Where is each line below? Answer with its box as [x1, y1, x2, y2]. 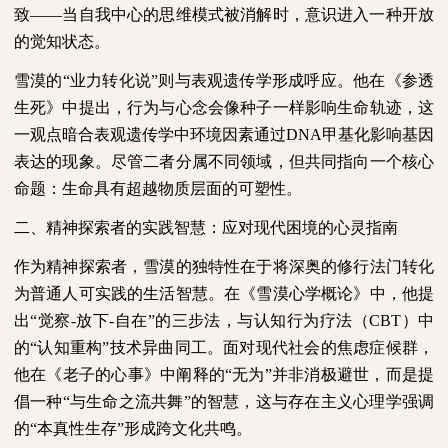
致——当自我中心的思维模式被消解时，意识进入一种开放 [14, 5, 434, 23]
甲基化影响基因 [322, 125, 434, 143]
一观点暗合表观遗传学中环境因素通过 [14, 125, 286, 143]
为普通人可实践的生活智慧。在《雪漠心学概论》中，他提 [14, 284, 434, 302]
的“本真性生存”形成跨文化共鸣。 [14, 419, 252, 437]
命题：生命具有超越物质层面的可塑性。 [14, 179, 302, 197]
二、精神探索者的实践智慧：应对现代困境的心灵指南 [14, 218, 398, 236]
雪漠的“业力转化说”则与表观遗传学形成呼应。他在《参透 [14, 71, 434, 89]
